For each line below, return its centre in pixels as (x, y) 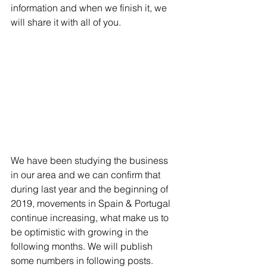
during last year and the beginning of (91, 189)
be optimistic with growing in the (81, 232)
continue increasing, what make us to (91, 217)
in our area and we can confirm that (87, 174)
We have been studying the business (91, 160)
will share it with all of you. (66, 22)
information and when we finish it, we (90, 8)
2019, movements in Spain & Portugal (92, 203)
